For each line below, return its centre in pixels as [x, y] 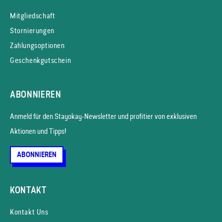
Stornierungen [32, 30]
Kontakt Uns [29, 212]
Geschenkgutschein [41, 60]
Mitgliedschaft [33, 15]
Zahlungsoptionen [37, 45]
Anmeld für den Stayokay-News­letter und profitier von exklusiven [103, 116]
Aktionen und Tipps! [38, 131]
